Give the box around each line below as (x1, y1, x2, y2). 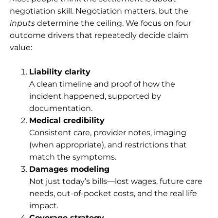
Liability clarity (29, 67, 91, 76)
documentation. (29, 103, 92, 113)
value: (10, 42, 32, 52)
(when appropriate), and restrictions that (29, 140, 187, 149)
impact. (29, 200, 58, 210)
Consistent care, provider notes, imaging (29, 127, 186, 137)
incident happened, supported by (29, 91, 161, 101)
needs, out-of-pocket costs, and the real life (29, 188, 197, 198)
